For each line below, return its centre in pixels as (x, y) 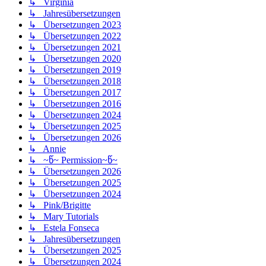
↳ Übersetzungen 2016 (75, 103)
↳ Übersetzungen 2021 (75, 47)
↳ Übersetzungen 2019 (75, 69)
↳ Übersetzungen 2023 (75, 24)
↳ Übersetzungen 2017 (75, 92)
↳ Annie (47, 148)
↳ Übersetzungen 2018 (75, 81)
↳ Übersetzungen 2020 (75, 58)
